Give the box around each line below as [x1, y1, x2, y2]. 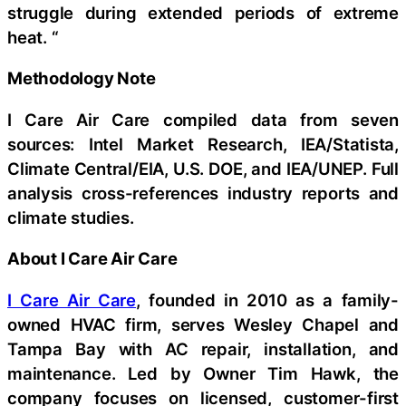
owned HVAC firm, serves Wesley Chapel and [7, 314, 399, 334]
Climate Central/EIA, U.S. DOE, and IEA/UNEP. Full [7, 158, 399, 179]
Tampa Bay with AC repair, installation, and [7, 338, 399, 359]
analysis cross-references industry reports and [7, 182, 399, 203]
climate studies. [7, 207, 134, 227]
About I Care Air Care [7, 248, 178, 268]
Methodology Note [7, 68, 156, 88]
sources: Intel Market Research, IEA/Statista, [7, 133, 399, 154]
